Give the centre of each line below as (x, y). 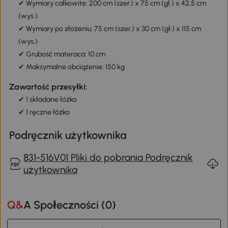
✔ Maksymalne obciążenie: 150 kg (71, 67)
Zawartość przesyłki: (48, 87)
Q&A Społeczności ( (65, 205)
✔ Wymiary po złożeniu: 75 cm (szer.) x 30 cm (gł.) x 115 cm (109, 28)
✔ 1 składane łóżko (47, 100)
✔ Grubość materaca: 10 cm (62, 54)
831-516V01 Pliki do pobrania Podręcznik (108, 158)
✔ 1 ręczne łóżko (44, 112)
